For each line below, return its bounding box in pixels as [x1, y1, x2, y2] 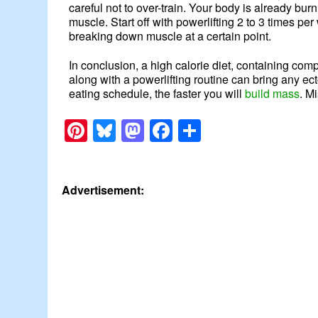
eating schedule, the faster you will [69, 85, 246, 102]
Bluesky [116, 114, 196, 148]
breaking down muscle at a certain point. [69, 28, 272, 45]
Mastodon [144, 114, 246, 148]
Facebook [172, 114, 273, 148]
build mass [245, 85, 300, 102]
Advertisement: [62, 182, 145, 199]
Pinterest [87, 114, 178, 148]
